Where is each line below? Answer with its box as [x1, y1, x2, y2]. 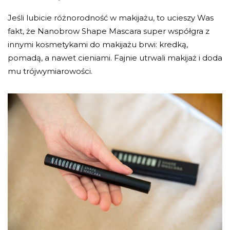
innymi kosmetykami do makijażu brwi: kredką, [8, 39, 188, 49]
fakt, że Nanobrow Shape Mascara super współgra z [8, 26, 209, 36]
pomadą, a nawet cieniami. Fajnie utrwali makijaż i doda [8, 52, 222, 63]
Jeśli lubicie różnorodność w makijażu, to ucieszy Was [8, 12, 214, 23]
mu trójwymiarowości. [8, 66, 92, 76]
